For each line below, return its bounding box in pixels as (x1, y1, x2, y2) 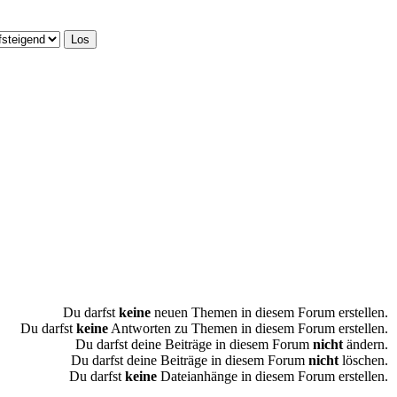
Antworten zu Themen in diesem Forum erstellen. (108, 320, 388, 336)
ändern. (343, 336, 388, 352)
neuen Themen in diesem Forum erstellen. (151, 304, 388, 320)
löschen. (339, 352, 388, 368)
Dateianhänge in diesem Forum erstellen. (157, 368, 388, 384)
